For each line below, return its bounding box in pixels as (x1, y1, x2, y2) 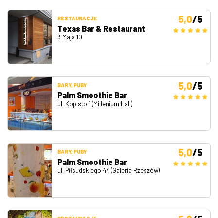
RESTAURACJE (57, 15, 97, 21)
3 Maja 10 (57, 33, 82, 41)
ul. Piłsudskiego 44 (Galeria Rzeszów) (57, 166, 160, 174)
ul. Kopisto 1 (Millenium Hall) (57, 99, 132, 108)
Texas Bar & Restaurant (57, 23, 145, 33)
